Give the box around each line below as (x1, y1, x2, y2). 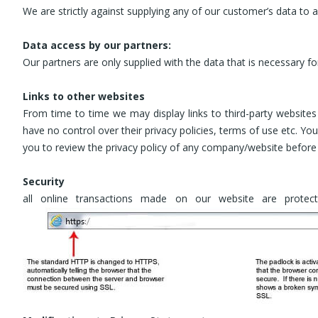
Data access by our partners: (23, 38, 171, 52)
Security (23, 175, 65, 188)
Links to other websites (23, 89, 145, 103)
